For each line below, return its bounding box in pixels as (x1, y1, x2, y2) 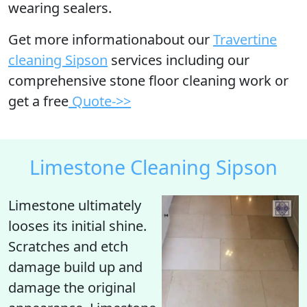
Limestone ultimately (8, 196, 141, 214)
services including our (108, 51, 249, 69)
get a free (8, 92, 69, 110)
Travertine (213, 30, 277, 49)
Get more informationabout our (8, 30, 213, 49)
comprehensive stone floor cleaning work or (8, 71, 288, 90)
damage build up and (8, 258, 143, 276)
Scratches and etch (8, 237, 128, 256)
